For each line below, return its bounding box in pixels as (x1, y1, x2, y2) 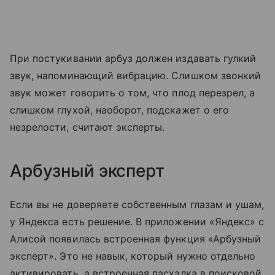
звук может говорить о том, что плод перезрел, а (10, 86, 255, 99)
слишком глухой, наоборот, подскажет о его (10, 103, 229, 116)
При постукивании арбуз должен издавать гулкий (10, 52, 257, 64)
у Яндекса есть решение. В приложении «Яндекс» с (10, 215, 265, 228)
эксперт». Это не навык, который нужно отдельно (10, 249, 256, 262)
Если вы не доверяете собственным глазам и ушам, (10, 198, 265, 211)
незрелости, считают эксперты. (10, 120, 165, 133)
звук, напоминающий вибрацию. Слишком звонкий (10, 69, 261, 82)
